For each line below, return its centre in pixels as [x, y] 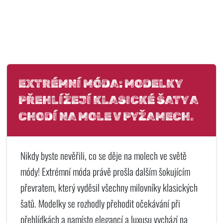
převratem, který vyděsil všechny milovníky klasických [109, 188]
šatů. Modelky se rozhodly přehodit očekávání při [100, 204]
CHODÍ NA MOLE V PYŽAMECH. [106, 116]
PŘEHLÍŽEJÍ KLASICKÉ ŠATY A [109, 100]
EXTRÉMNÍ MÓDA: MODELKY [101, 83]
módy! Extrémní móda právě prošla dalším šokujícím [105, 172]
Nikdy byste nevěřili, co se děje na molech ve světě [103, 156]
